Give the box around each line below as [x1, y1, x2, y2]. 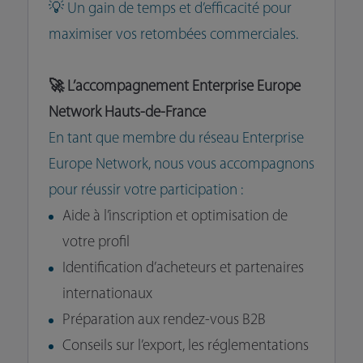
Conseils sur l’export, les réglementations [62, 339, 309, 355]
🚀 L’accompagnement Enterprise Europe [48, 79, 301, 96]
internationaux [62, 287, 152, 303]
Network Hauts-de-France [48, 105, 206, 122]
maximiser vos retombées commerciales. [48, 28, 298, 44]
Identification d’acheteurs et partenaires [62, 261, 304, 277]
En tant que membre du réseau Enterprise [48, 131, 304, 147]
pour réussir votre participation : [48, 183, 243, 199]
